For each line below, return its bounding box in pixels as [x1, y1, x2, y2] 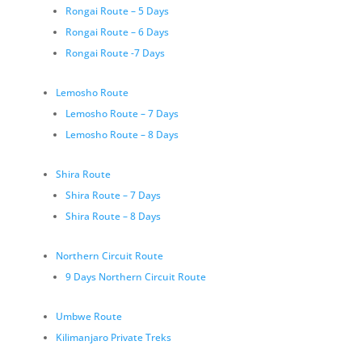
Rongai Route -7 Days [65, 46, 165, 60]
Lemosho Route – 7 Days [65, 107, 179, 120]
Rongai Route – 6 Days [65, 25, 169, 39]
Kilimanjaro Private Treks [55, 330, 171, 344]
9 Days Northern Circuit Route [65, 270, 206, 284]
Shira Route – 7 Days [65, 188, 161, 202]
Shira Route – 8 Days [65, 209, 161, 223]
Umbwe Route [55, 309, 122, 323]
